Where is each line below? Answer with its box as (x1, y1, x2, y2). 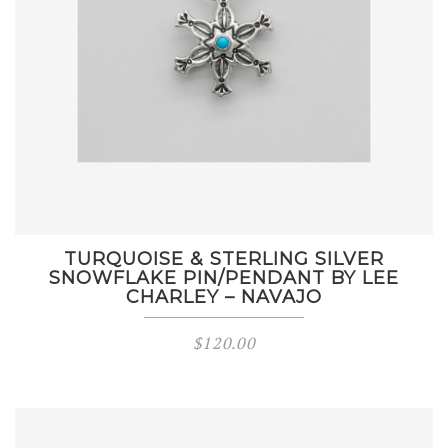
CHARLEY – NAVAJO (126, 286, 322, 308)
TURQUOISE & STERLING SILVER (64, 248, 384, 270)
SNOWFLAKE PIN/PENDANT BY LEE (49, 267, 399, 289)
